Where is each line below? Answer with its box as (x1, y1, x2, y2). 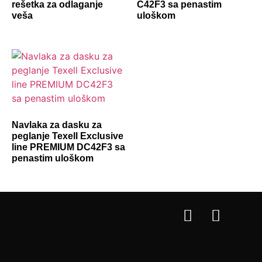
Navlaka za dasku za (12, 119, 102, 130)
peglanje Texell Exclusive (12, 130, 123, 141)
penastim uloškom (12, 153, 94, 163)
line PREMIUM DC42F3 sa (12, 142, 125, 152)
